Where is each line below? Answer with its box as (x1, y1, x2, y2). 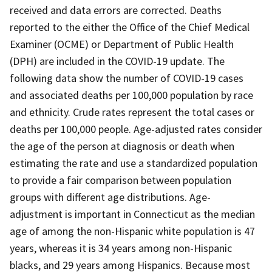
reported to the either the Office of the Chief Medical (10, 19, 250, 34)
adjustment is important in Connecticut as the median (10, 206, 255, 221)
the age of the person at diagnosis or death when (10, 138, 234, 153)
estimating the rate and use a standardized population (10, 155, 257, 170)
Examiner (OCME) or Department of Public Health (10, 36, 234, 51)
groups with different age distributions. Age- (10, 189, 211, 204)
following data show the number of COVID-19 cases (10, 70, 243, 85)
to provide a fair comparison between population (10, 172, 231, 187)
